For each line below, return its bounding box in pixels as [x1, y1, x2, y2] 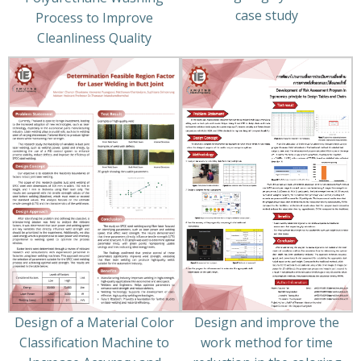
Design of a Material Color [15, 313, 174, 331]
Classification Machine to [19, 333, 169, 351]
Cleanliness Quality [37, 29, 151, 48]
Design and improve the [194, 313, 339, 332]
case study [235, 6, 298, 25]
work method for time [201, 334, 333, 352]
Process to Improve [35, 9, 153, 27]
